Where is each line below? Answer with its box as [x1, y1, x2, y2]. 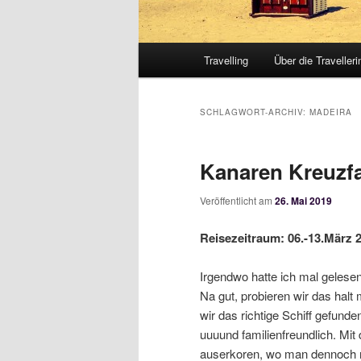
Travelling [204, 52, 249, 68]
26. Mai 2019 [275, 193, 332, 209]
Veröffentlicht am [200, 193, 275, 208]
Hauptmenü [139, 44, 200, 61]
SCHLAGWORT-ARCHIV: [200, 106, 309, 118]
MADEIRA [309, 106, 352, 118]
